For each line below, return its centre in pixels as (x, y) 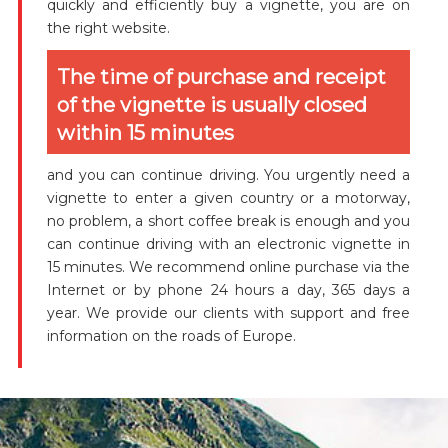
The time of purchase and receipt (221, 76)
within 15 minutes (145, 132)
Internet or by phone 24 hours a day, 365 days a (228, 289)
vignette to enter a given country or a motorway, (228, 197)
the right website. (108, 27)
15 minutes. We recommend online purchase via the (228, 266)
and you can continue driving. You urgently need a (228, 174)
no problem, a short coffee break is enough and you (228, 220)
